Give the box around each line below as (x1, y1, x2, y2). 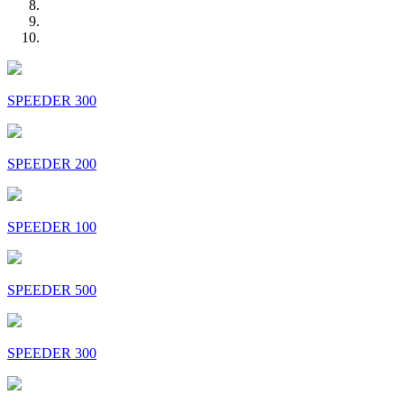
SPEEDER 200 (7, 155, 96, 171)
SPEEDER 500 (7, 281, 96, 298)
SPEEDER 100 (7, 218, 96, 234)
